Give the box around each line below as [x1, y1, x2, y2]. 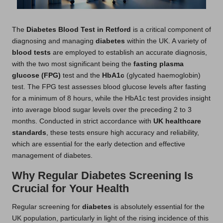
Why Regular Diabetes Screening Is [12, 169, 193, 182]
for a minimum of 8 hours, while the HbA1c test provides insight [12, 94, 211, 102]
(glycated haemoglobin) [124, 71, 201, 79]
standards [12, 128, 46, 136]
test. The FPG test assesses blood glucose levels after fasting [12, 83, 206, 91]
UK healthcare [153, 117, 201, 125]
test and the [61, 71, 102, 79]
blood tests [12, 48, 51, 56]
